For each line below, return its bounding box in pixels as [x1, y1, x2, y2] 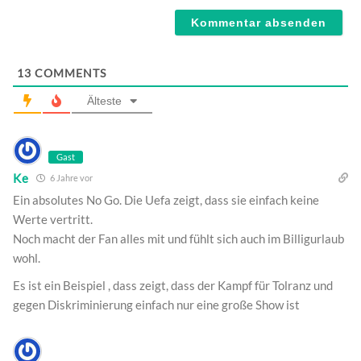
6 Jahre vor [48, 172, 93, 184]
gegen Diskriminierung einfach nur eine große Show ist [13, 297, 300, 313]
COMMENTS [31, 66, 106, 81]
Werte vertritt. [13, 212, 93, 227]
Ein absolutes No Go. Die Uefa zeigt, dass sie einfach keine [13, 193, 319, 208]
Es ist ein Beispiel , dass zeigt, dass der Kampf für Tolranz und [13, 278, 333, 293]
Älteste [87, 94, 122, 108]
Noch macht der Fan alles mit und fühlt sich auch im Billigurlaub [13, 231, 344, 247]
